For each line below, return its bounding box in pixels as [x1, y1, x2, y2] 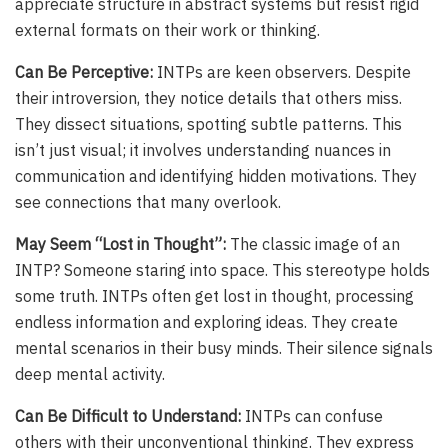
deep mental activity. [15, 364, 165, 385]
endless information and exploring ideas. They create [15, 312, 398, 333]
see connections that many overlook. [15, 192, 281, 213]
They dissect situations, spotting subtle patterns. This [15, 114, 402, 135]
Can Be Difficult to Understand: [15, 406, 241, 427]
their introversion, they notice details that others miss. [15, 88, 402, 109]
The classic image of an [226, 234, 400, 255]
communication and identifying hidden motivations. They [15, 166, 417, 187]
